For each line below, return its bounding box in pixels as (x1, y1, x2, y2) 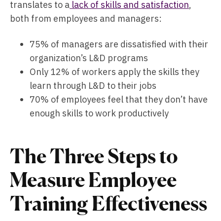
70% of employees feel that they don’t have (30, 94, 208, 105)
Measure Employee (10, 168, 177, 191)
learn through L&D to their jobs (30, 80, 156, 91)
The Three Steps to (10, 144, 178, 168)
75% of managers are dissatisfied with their (30, 38, 208, 50)
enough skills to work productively (30, 108, 169, 119)
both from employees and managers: (10, 13, 162, 24)
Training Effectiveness (10, 191, 207, 215)
